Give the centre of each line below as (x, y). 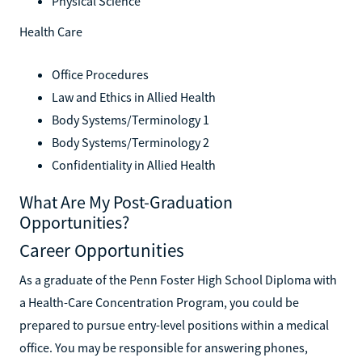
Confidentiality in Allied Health (134, 165)
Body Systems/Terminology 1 (130, 120)
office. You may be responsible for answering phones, (164, 347)
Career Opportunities (102, 250)
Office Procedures (100, 74)
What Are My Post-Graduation (126, 202)
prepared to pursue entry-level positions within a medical (174, 325)
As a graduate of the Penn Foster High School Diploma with (178, 280)
